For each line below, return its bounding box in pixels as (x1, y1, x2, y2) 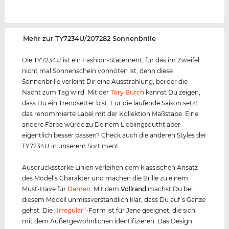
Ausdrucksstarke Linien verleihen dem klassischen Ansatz (22, 164, 198, 172)
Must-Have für (22, 185, 68, 193)
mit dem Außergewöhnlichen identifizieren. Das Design (22, 217, 193, 225)
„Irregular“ (54, 207, 86, 215)
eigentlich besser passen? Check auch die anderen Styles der (22, 131, 207, 140)
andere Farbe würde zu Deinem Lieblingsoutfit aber (22, 121, 181, 129)
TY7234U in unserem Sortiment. (22, 142, 121, 150)
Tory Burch (110, 88, 145, 97)
